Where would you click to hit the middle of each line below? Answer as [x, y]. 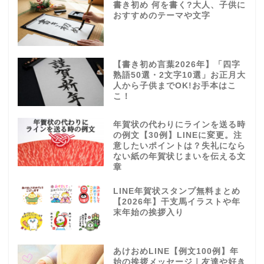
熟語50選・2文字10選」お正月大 [179, 75]
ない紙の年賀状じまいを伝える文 [179, 157]
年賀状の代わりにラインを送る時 [179, 125]
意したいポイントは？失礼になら [179, 146]
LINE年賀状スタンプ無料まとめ [176, 192]
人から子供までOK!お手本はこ [174, 86]
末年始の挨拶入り [148, 213]
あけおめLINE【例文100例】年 [176, 252]
